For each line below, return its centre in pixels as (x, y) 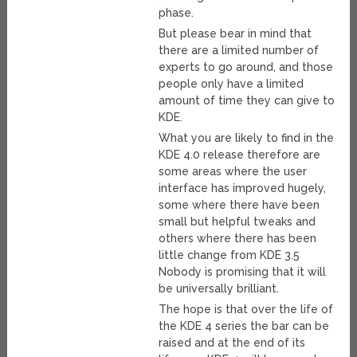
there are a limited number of (239, 51)
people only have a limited (231, 84)
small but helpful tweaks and (237, 222)
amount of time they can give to (247, 101)
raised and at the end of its (232, 343)
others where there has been (238, 239)
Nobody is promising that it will (243, 272)
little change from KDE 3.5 (229, 255)
